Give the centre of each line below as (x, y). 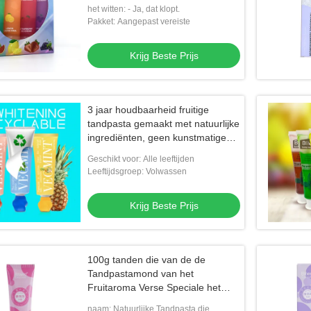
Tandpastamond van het (141, 274)
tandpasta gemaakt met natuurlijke (163, 124)
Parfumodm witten (127, 301)
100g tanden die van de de (146, 260)
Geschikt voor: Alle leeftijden (141, 159)
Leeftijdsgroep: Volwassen (137, 171)
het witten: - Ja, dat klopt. (134, 9)
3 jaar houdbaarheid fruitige (148, 110)
